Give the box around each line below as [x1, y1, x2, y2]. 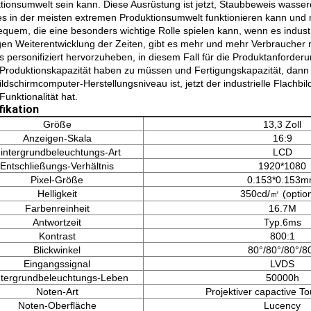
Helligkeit [37, 188, 77, 199]
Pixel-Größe [31, 174, 83, 185]
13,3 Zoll [263, 119, 301, 130]
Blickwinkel [33, 244, 81, 255]
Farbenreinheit [24, 203, 90, 214]
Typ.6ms [263, 217, 301, 228]
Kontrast [38, 230, 76, 242]
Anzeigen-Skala [22, 133, 92, 144]
